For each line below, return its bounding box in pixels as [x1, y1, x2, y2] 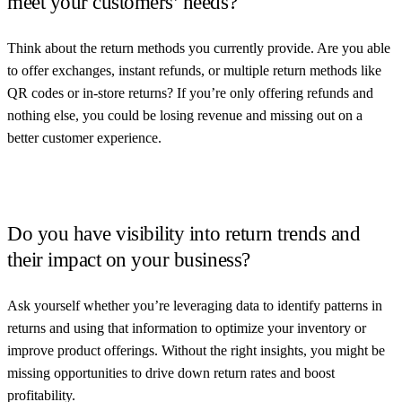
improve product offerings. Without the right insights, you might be [7, 342, 385, 358]
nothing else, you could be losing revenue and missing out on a [7, 107, 363, 123]
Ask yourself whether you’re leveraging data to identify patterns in [7, 297, 382, 313]
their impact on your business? [7, 248, 250, 271]
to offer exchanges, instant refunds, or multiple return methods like [7, 62, 381, 78]
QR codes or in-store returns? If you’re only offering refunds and [7, 84, 373, 100]
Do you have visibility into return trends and [7, 222, 361, 245]
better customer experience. [7, 129, 162, 145]
